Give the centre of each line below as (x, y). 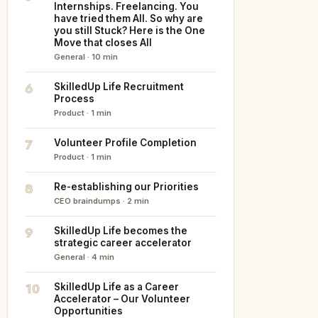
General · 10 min (86, 57)
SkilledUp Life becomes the (121, 231)
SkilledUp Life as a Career (116, 287)
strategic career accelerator (123, 243)
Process (74, 99)
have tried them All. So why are (128, 18)
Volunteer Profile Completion (125, 143)
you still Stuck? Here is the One (130, 31)
